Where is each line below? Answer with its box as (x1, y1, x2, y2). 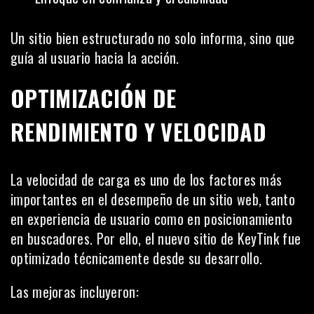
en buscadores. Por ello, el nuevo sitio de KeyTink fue (11, 227, 301, 249)
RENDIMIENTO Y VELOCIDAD (11, 114, 266, 148)
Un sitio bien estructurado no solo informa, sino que (11, 27, 295, 48)
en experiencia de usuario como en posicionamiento (11, 207, 293, 229)
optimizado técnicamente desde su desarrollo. (11, 247, 263, 268)
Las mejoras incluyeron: (11, 280, 139, 302)
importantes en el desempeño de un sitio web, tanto (11, 188, 295, 210)
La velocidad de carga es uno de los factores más (11, 168, 282, 190)
